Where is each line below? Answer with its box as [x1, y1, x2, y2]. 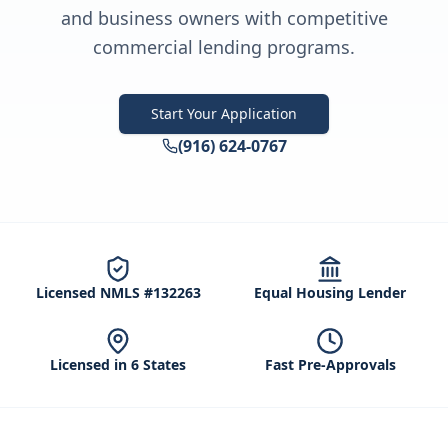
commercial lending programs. [93, 35, 355, 59]
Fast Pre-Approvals [264, 355, 396, 374]
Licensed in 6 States [50, 355, 186, 374]
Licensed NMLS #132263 [35, 283, 201, 302]
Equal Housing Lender [254, 283, 406, 302]
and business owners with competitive [60, 6, 388, 30]
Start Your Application [151, 104, 297, 123]
